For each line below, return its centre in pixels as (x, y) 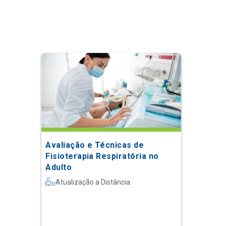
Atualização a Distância (93, 182)
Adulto (59, 167)
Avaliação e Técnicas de (95, 145)
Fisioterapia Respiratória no (102, 156)
